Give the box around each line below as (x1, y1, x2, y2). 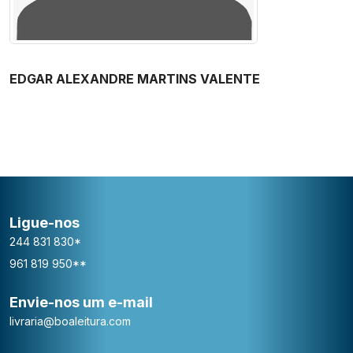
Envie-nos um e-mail (9, 293, 153, 310)
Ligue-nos (9, 214, 80, 231)
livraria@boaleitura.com (9, 314, 131, 328)
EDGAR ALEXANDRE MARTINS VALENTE (9, 70, 260, 87)
